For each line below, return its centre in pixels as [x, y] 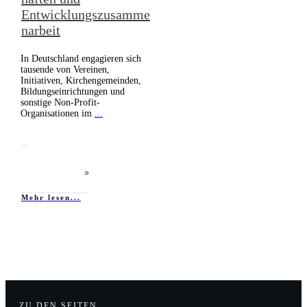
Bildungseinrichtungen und [73, 92]
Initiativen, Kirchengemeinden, [81, 81]
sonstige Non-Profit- [60, 103]
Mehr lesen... [51, 198]
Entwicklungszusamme [86, 15]
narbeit [41, 30]
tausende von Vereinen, [65, 70]
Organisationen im [58, 114]
